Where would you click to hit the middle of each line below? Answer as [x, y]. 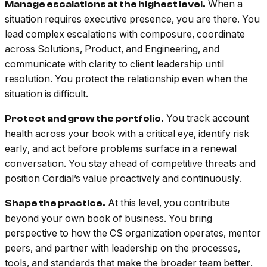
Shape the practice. [55, 204]
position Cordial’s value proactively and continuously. [123, 178]
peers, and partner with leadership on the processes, [122, 248]
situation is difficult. [46, 94]
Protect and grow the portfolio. [84, 119]
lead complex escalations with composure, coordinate [125, 34]
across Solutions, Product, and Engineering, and [112, 49]
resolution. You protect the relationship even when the [126, 79]
